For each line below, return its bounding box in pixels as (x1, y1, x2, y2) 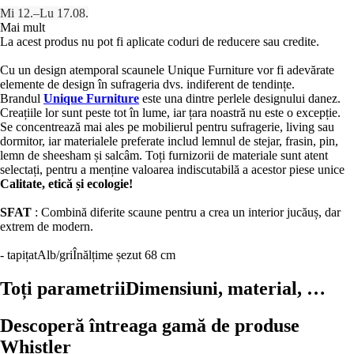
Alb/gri (37, 247, 73, 262)
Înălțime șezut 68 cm (73, 247, 175, 262)
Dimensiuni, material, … (126, 277, 326, 299)
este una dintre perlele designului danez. (139, 91, 341, 105)
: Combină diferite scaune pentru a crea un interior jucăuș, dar (35, 205, 341, 219)
